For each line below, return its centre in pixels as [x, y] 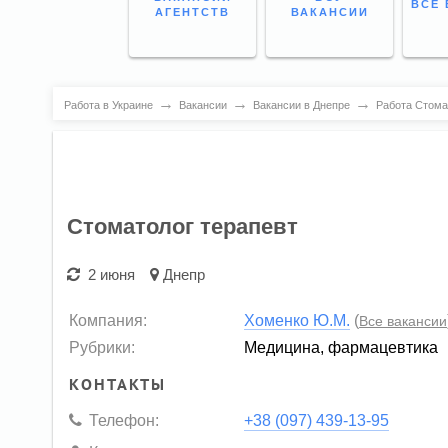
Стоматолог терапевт [182, 227]
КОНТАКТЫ [118, 384]
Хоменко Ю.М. [297, 319]
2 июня [107, 275]
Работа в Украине [108, 104]
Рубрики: [102, 346]
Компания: [108, 319]
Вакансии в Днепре [301, 104]
